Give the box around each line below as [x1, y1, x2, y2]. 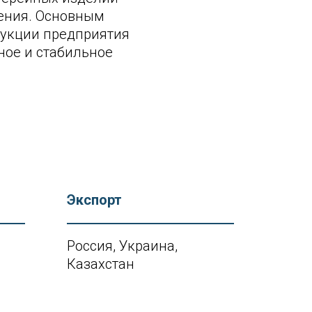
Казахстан [67, 256, 134, 272]
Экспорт [67, 192, 122, 208]
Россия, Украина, [67, 237, 178, 254]
